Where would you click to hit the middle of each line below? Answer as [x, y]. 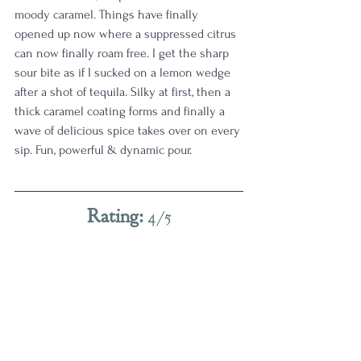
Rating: [117, 216]
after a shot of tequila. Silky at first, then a [124, 92]
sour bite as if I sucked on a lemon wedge [124, 73]
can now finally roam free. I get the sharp [123, 53]
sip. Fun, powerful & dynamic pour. [106, 150]
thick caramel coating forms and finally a [121, 111]
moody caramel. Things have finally [108, 15]
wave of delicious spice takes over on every [129, 131]
